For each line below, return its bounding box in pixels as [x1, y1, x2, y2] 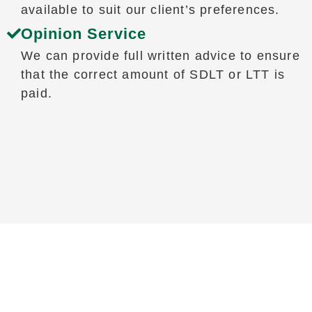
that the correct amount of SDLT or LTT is [20, 67, 286, 81]
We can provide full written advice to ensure [20, 48, 300, 63]
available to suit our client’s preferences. [20, 2, 280, 17]
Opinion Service [20, 24, 146, 42]
